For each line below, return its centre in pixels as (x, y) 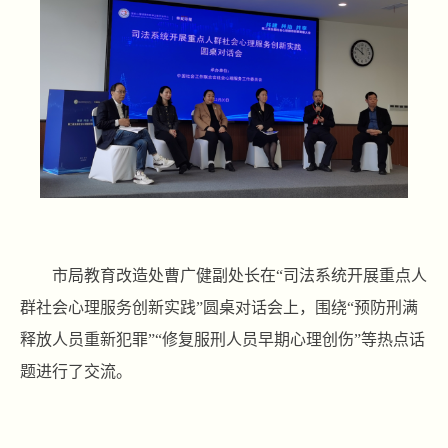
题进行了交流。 (76, 372)
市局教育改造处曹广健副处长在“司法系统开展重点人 (239, 276)
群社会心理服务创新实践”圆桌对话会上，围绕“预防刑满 (219, 308)
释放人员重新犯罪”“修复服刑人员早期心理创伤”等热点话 (222, 340)
